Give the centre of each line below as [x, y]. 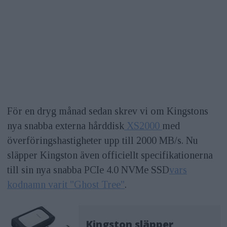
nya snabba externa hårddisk [65, 125]
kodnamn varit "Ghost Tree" [66, 184]
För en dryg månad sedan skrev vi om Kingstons [107, 111]
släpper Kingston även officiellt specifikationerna [110, 155]
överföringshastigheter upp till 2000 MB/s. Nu [102, 140]
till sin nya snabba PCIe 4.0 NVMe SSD [88, 169]
